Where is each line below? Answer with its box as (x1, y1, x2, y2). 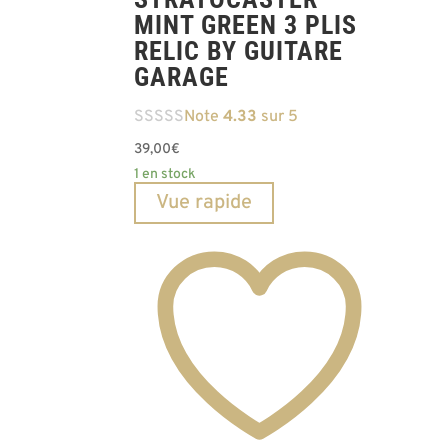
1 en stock (134, 165, 197, 183)
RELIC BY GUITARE (134, 36, 344, 66)
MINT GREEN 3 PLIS (134, 10, 358, 40)
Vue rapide (156, 189, 253, 216)
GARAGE (134, 62, 230, 92)
